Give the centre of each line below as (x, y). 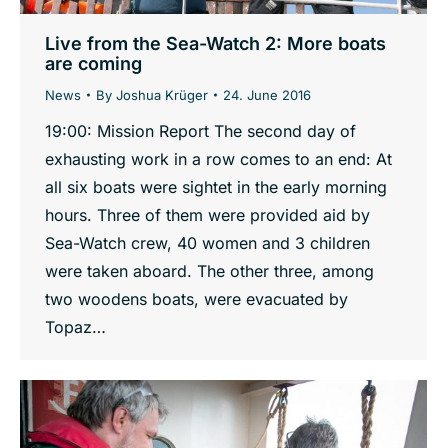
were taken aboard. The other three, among (209, 270)
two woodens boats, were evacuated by (196, 298)
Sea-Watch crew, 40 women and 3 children (207, 242)
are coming (93, 63)
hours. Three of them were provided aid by (207, 214)
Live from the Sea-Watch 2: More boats (215, 43)
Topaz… (75, 326)
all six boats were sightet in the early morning (216, 186)
